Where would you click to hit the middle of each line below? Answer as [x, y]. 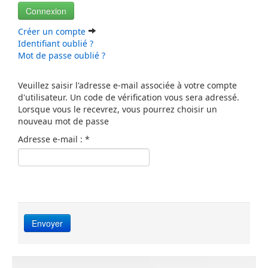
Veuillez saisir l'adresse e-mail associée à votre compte [127, 85]
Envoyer [47, 223]
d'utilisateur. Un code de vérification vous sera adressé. [129, 97]
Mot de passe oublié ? [62, 55]
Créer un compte [53, 31]
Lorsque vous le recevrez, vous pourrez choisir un [118, 109]
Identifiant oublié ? [56, 43]
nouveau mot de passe [63, 121]
